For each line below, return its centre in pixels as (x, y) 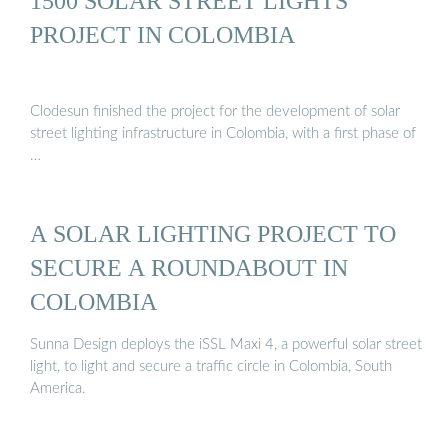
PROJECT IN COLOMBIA (162, 34)
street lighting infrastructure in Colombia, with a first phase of (223, 134)
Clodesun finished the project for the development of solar (215, 112)
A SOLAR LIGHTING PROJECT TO (213, 233)
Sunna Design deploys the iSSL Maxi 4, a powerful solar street (226, 345)
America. (58, 389)
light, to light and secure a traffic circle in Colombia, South (211, 367)
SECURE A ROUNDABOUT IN (189, 267)
